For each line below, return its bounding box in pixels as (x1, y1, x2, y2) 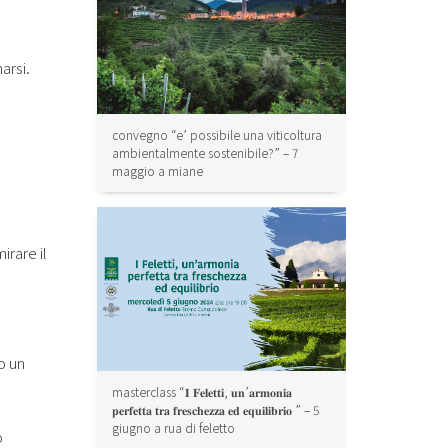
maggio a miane (112, 162, 204, 180)
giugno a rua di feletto (112, 419, 236, 437)
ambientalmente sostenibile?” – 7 (112, 144, 299, 162)
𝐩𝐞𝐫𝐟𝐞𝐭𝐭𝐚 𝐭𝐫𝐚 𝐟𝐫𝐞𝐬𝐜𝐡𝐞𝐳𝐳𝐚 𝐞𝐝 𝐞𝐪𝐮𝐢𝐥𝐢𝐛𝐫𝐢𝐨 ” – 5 (112, 401, 320, 419)
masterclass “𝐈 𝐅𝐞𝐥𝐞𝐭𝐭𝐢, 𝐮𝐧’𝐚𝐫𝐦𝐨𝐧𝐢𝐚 (112, 383, 293, 401)
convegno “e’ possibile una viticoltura (112, 126, 323, 144)
